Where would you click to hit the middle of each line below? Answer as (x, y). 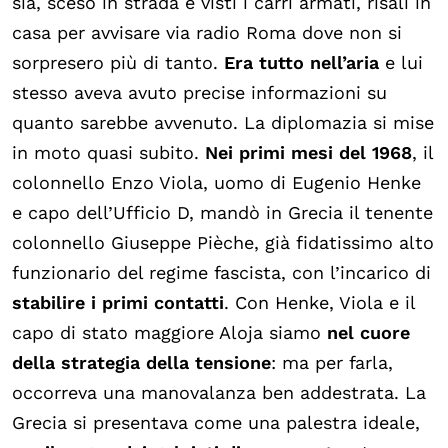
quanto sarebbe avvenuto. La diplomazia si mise (223, 122)
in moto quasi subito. (105, 152)
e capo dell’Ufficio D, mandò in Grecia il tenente (222, 212)
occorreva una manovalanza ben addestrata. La (219, 392)
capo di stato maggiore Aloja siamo (169, 332)
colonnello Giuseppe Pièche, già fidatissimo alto (223, 242)
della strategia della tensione (141, 362)
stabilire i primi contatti (118, 302)
